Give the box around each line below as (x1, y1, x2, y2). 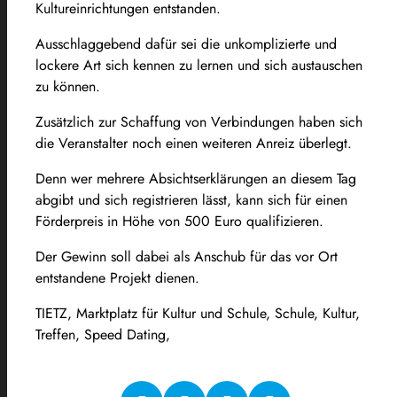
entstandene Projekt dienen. (35, 267, 199, 288)
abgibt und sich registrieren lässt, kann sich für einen (35, 189, 347, 210)
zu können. (35, 75, 100, 97)
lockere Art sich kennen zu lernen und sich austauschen (35, 54, 362, 75)
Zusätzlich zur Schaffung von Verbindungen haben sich (35, 111, 362, 132)
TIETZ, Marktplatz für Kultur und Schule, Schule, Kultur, (35, 302, 360, 323)
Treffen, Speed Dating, (35, 323, 170, 345)
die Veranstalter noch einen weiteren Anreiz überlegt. (35, 132, 352, 153)
